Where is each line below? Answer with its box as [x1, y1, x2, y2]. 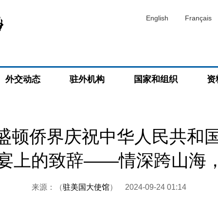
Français [185, 14, 212, 22]
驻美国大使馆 [63, 183, 109, 191]
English [146, 14, 168, 22]
